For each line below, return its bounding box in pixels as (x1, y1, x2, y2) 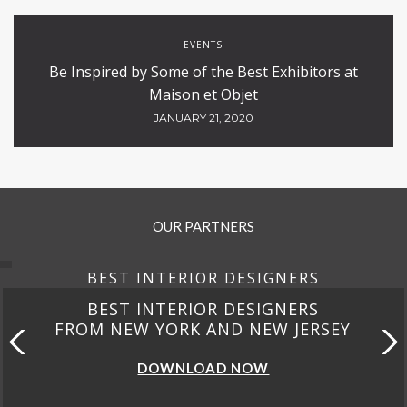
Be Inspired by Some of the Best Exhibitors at (49, 62, 358, 82)
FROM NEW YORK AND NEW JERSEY (55, 318, 352, 340)
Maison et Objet (149, 84, 258, 104)
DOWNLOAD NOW (137, 360, 270, 376)
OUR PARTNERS (153, 218, 254, 234)
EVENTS (184, 38, 223, 51)
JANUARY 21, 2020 (154, 111, 253, 124)
